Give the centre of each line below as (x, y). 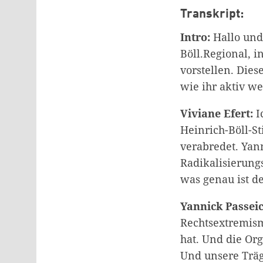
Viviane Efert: (217, 114)
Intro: (197, 37)
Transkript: (212, 14)
